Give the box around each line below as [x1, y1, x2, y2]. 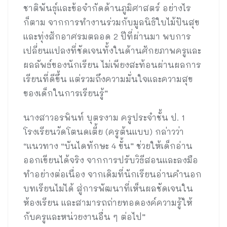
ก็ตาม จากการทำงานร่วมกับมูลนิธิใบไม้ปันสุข [23, 17, 200, 28]
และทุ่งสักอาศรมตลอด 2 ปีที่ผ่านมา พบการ [23, 31, 191, 42]
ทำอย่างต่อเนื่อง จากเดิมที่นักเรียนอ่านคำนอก [23, 169, 202, 180]
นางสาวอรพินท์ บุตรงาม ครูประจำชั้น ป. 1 [23, 112, 185, 123]
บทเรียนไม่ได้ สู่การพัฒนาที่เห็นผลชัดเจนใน [23, 183, 193, 194]
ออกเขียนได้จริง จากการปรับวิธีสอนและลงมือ [23, 155, 198, 166]
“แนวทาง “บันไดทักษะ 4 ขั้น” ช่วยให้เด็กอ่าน [23, 140, 193, 152]
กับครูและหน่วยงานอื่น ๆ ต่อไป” [23, 211, 145, 222]
